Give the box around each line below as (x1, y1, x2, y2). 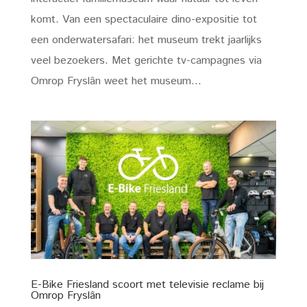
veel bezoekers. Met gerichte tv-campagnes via (30, 53, 262, 69)
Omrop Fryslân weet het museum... (30, 73, 201, 90)
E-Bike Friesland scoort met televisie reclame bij (30, 276, 264, 293)
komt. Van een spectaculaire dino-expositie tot (30, 12, 257, 28)
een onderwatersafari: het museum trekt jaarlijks (30, 32, 262, 49)
